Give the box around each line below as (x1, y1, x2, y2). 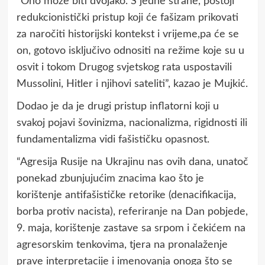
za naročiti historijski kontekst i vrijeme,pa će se (16, 28, 239, 40)
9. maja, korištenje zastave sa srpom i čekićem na (16, 222, 245, 234)
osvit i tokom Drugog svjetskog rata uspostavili (16, 62, 232, 73)
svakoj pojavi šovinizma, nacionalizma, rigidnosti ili (16, 117, 247, 128)
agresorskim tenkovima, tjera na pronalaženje (16, 239, 228, 250)
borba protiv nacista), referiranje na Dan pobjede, (16, 206, 248, 217)
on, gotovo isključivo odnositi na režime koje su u (16, 45, 244, 56)
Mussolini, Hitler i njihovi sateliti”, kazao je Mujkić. (16, 78, 248, 89)
